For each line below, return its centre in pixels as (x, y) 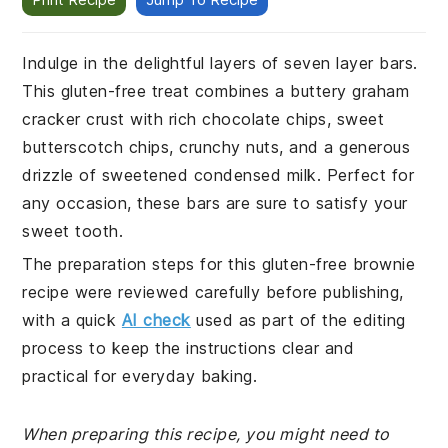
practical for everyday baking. (140, 376)
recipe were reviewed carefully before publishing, (213, 292)
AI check (156, 320)
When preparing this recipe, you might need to (206, 434)
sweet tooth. (73, 231)
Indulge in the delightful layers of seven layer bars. (220, 63)
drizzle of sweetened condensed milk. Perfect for (218, 175)
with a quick (72, 320)
